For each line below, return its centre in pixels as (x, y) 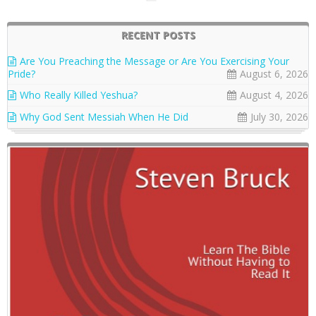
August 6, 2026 (274, 73)
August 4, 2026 (274, 95)
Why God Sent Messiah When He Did (104, 116)
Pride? (22, 73)
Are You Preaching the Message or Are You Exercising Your (154, 61)
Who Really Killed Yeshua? (79, 95)
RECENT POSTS (158, 35)
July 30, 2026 (279, 116)
